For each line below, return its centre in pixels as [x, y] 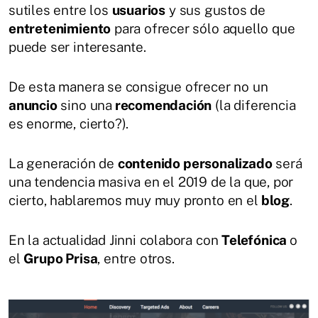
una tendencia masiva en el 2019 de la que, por [151, 181]
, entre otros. [136, 258]
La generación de [63, 163]
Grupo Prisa [61, 258]
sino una [84, 105]
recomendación [162, 105]
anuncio [33, 105]
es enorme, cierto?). [69, 123]
